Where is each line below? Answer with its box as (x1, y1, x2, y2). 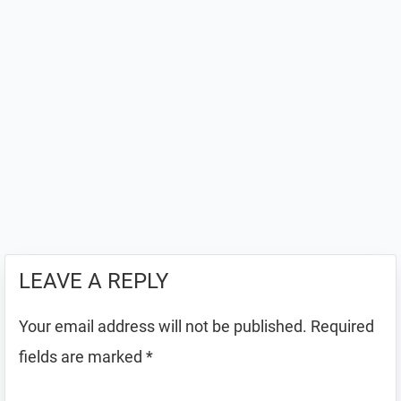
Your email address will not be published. (19, 317, 307, 336)
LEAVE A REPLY (19, 269, 168, 294)
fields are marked (19, 347, 146, 366)
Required (311, 317, 374, 336)
